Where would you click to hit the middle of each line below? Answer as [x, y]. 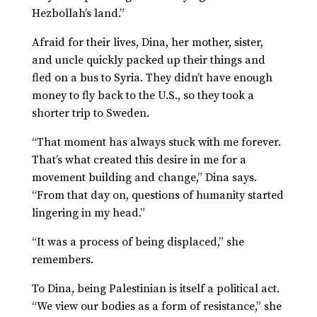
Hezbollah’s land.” [78, 14]
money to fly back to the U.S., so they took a [143, 96]
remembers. [62, 260]
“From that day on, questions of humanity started [157, 196]
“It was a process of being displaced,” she [138, 242]
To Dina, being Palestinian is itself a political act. [155, 289]
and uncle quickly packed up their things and [148, 60]
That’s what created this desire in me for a [139, 160]
